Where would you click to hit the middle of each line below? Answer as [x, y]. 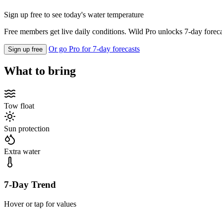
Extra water [22, 152]
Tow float [19, 106]
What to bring [40, 71]
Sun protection [27, 129]
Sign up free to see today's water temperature [74, 15]
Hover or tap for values [40, 204]
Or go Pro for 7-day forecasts [94, 49]
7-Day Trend [30, 185]
